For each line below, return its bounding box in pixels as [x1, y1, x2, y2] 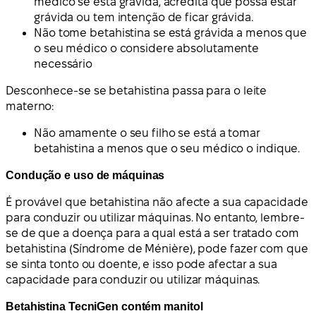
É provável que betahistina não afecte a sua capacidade [6, 196, 308, 209]
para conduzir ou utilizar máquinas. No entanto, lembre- [6, 212, 305, 224]
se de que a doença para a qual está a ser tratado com [6, 227, 299, 240]
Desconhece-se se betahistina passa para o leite [6, 85, 267, 97]
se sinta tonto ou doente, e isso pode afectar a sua [6, 258, 277, 271]
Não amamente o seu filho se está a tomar [34, 127, 260, 140]
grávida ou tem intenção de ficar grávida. [34, 11, 253, 24]
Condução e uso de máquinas [6, 169, 165, 182]
